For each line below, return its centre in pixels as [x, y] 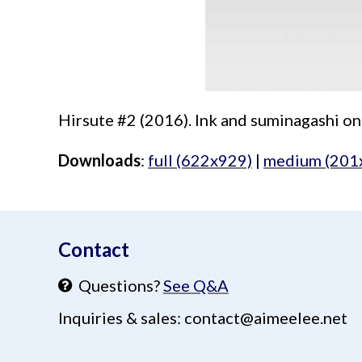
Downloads [99, 160]
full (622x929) [200, 160]
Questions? [117, 285]
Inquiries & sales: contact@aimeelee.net [203, 317]
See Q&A [196, 285]
